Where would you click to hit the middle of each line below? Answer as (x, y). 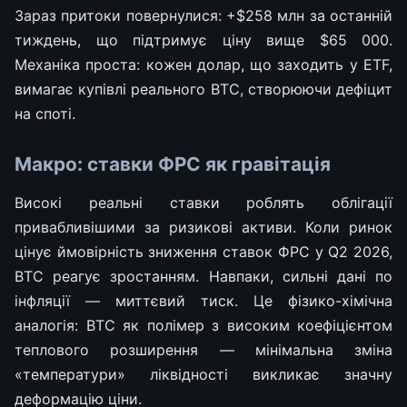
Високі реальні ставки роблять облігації (203, 202)
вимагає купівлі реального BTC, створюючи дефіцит (203, 89)
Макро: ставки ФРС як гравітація (173, 164)
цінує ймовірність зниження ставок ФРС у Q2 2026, (203, 251)
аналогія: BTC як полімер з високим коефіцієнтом (203, 325)
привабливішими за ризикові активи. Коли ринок (203, 227)
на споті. (45, 113)
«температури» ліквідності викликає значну (203, 374)
